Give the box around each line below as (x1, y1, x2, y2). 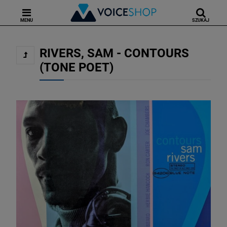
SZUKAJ (192, 18, 209, 23)
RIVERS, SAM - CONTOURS (40, 46, 189, 60)
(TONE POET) (40, 60, 113, 74)
